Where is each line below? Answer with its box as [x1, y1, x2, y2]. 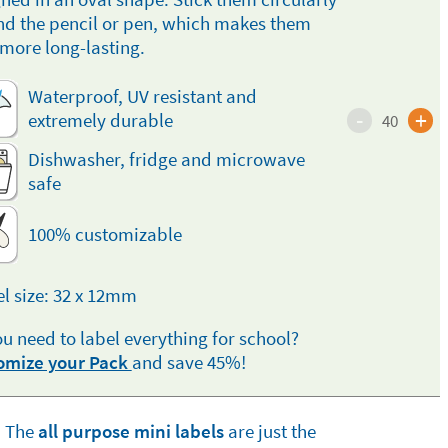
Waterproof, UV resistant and [27, 84, 257, 108]
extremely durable [27, 108, 173, 132]
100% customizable [27, 222, 182, 246]
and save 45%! [131, 350, 246, 374]
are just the [223, 419, 316, 443]
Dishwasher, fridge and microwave [27, 147, 305, 171]
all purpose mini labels [37, 419, 224, 443]
